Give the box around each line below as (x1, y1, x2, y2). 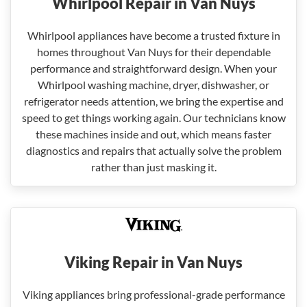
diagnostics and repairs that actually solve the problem (25, 144, 282, 157)
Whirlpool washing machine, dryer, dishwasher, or (38, 78, 269, 91)
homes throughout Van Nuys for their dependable (36, 45, 271, 58)
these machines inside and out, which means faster (36, 127, 271, 140)
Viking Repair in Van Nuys (64, 253, 243, 271)
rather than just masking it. (90, 160, 217, 173)
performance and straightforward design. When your (30, 62, 277, 75)
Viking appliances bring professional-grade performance (22, 288, 285, 301)
